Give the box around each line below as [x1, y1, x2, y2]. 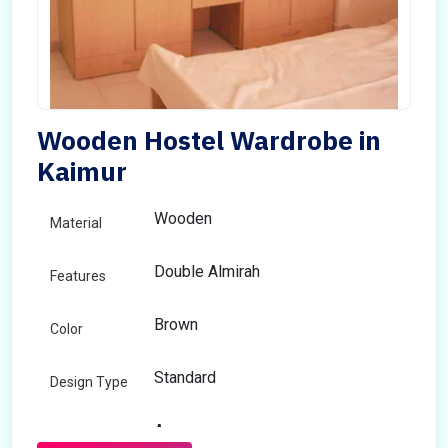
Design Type [50, 374, 128, 390]
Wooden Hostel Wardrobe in [37, 123, 381, 157]
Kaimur [37, 154, 127, 188]
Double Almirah [154, 262, 260, 281]
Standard [154, 368, 216, 387]
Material [50, 215, 102, 231]
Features [50, 268, 106, 284]
